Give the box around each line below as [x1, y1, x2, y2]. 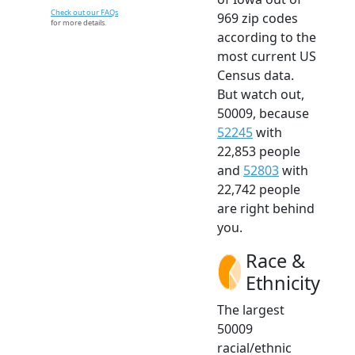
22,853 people [217, 142, 300, 160]
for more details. [51, 17, 106, 28]
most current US [217, 47, 316, 65]
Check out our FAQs [51, 6, 118, 17]
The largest [217, 300, 284, 319]
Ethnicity [246, 269, 320, 296]
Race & [246, 247, 305, 273]
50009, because [217, 104, 309, 122]
